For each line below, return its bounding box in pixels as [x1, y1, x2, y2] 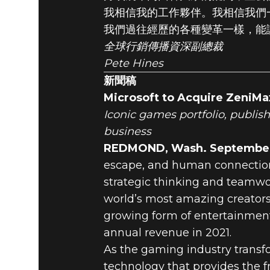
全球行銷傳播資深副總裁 [104, 39, 223, 53]
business [104, 124, 151, 138]
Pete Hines [104, 56, 163, 70]
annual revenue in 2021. [104, 225, 231, 239]
